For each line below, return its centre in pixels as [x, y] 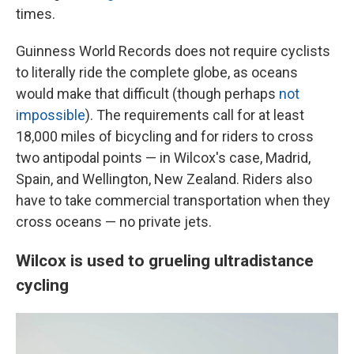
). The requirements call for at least [195, 115]
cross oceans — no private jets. [114, 222]
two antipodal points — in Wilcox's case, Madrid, [163, 158]
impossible [51, 115]
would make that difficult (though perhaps [147, 94]
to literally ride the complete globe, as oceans [157, 72]
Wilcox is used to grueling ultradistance [165, 260]
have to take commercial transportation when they [173, 200]
